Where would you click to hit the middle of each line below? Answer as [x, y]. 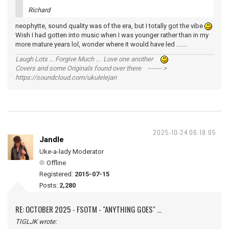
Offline [56, 163]
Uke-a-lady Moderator [72, 152]
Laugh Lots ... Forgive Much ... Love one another [88, 59]
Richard [39, 10]
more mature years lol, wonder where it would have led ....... [105, 44]
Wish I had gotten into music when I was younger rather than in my [112, 35]
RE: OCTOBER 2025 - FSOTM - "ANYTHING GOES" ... [88, 209]
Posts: [49, 186]
